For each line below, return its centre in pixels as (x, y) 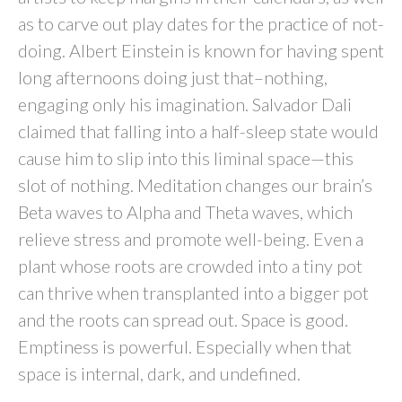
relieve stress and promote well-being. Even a (191, 239)
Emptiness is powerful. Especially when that (185, 346)
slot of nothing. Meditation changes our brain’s (195, 185)
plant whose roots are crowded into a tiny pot (190, 266)
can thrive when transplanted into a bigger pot (193, 293)
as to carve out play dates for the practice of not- (201, 23)
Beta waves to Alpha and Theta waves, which (185, 212)
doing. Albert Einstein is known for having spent (201, 50)
